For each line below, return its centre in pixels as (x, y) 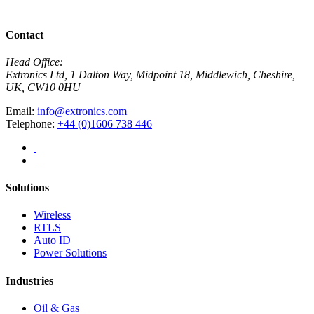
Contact (25, 34)
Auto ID (52, 240)
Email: (21, 111)
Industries (29, 280)
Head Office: (34, 62)
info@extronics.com (82, 111)
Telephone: (32, 123)
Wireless (52, 215)
